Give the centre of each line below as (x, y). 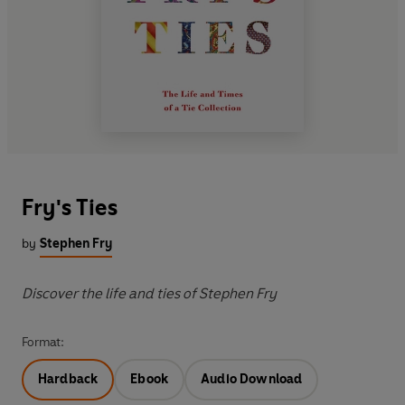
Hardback (68, 380)
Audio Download (252, 380)
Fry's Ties (70, 208)
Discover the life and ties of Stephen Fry (149, 294)
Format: (43, 343)
